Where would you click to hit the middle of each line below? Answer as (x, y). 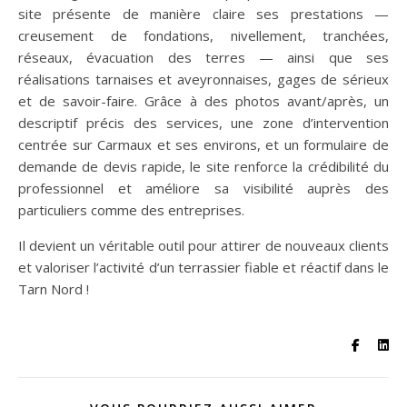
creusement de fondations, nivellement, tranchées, (203, 35)
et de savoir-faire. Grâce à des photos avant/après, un (203, 100)
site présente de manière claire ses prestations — (203, 13)
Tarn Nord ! (54, 288)
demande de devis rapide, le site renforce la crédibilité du (203, 166)
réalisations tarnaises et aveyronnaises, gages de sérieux (203, 79)
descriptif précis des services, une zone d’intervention (203, 122)
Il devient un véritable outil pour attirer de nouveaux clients (203, 245)
